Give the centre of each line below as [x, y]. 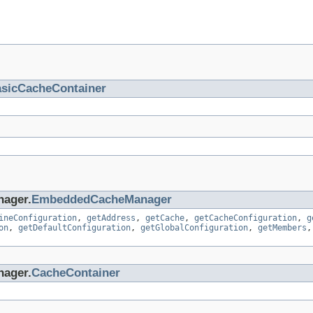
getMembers [282, 227]
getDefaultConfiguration [74, 227]
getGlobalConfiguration [194, 227]
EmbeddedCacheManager [102, 199]
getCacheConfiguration [246, 218]
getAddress [111, 218]
